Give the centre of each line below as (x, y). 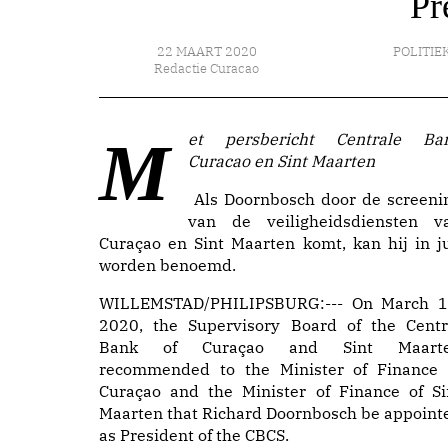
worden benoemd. (167, 265)
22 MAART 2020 (206, 51)
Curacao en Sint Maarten (281, 161)
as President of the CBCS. (194, 435)
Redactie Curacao (207, 68)
